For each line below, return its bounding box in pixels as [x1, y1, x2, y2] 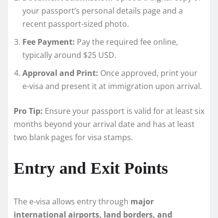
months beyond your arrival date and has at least [14, 119, 195, 130]
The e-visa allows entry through [14, 196, 130, 207]
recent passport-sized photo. [22, 18, 129, 30]
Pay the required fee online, [75, 36, 178, 48]
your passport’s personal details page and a [22, 5, 183, 17]
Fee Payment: [22, 36, 75, 48]
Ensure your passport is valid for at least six [43, 106, 204, 117]
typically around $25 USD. [22, 50, 116, 61]
